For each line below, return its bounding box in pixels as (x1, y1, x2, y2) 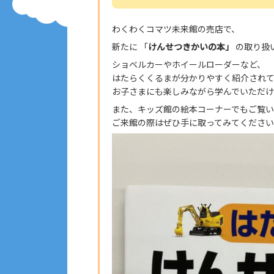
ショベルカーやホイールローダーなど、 (112, 58, 265, 70)
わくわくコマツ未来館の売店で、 (112, 23, 240, 35)
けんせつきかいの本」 (148, 40, 234, 53)
